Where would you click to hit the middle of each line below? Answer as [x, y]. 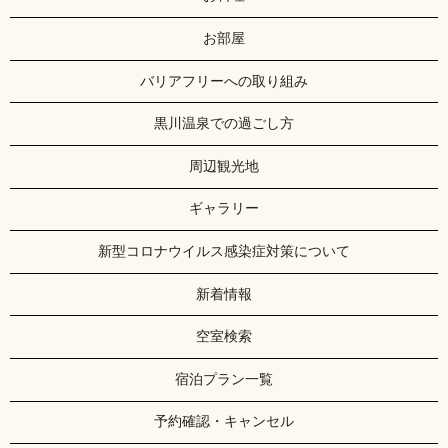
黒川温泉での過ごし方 [224, 124]
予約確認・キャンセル [224, 422]
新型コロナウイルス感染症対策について [224, 251]
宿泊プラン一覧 [224, 379]
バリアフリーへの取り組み [224, 81]
